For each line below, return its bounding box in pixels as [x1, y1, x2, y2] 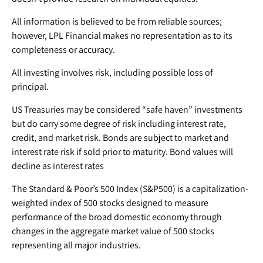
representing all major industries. [12, 238, 141, 251]
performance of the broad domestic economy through [12, 210, 222, 223]
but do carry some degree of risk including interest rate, [12, 117, 226, 130]
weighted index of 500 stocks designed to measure [12, 196, 208, 209]
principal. [12, 80, 49, 93]
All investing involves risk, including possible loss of [12, 66, 213, 79]
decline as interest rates [12, 159, 104, 172]
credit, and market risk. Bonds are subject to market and [12, 131, 229, 144]
